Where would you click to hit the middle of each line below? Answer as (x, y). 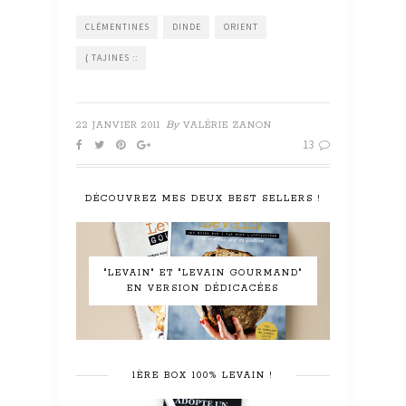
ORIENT (241, 26)
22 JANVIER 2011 (118, 125)
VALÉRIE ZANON (227, 125)
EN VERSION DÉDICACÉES (203, 288)
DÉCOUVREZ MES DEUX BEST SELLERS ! (203, 198)
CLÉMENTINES (117, 26)
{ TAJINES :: (111, 57)
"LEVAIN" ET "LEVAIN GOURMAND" (203, 273)
